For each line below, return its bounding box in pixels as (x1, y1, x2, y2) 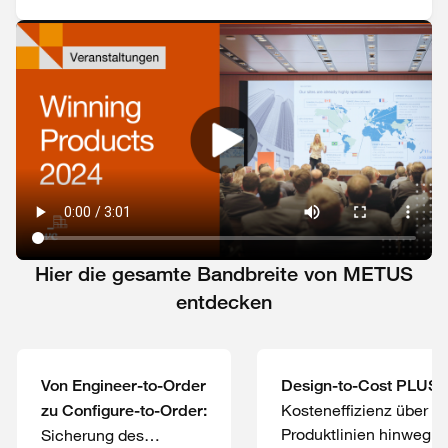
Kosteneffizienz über (281, 400, 428, 420)
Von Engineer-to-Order (41, 376, 206, 395)
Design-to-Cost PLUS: (281, 376, 442, 395)
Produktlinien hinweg (281, 424, 431, 444)
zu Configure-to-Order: (41, 401, 207, 420)
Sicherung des (41, 425, 144, 445)
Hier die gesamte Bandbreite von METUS (35, 262, 413, 286)
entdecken (176, 290, 272, 314)
